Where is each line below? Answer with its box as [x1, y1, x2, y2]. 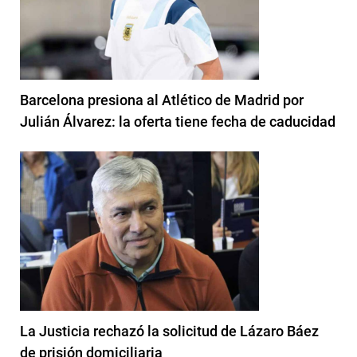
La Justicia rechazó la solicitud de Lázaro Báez [20, 322, 319, 339]
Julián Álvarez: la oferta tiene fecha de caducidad [20, 112, 335, 130]
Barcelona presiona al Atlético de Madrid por [20, 91, 304, 108]
